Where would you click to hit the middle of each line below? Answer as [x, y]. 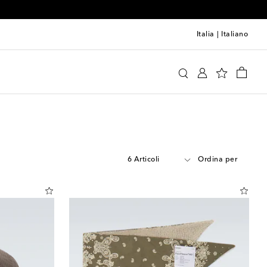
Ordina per [218, 160]
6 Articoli [143, 160]
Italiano [235, 34]
